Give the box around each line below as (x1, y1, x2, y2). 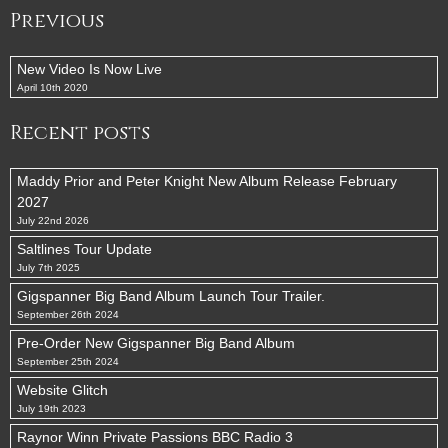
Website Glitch (17, 382, 108, 398)
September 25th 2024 (17, 356, 119, 367)
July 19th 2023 (17, 403, 86, 414)
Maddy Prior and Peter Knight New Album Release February (17, 173, 397, 189)
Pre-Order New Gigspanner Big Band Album (17, 335, 295, 351)
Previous (10, 7, 104, 34)
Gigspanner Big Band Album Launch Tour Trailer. (17, 288, 325, 304)
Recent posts (10, 119, 150, 146)
